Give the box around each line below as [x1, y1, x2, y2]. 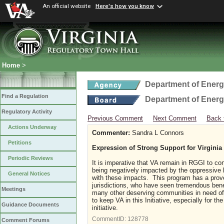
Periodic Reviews [8, 155, 53, 161]
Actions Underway [8, 124, 56, 130]
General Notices [8, 170, 50, 177]
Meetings [1, 186, 25, 192]
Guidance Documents [1, 201, 59, 208]
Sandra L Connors [130, 129, 184, 136]
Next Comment [153, 114, 196, 122]
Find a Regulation [1, 93, 48, 99]
